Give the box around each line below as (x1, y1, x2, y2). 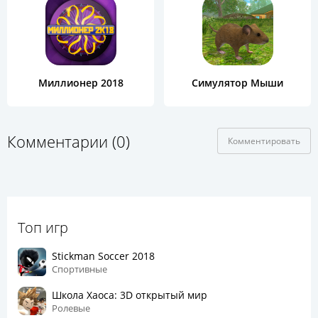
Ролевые (52, 301, 90, 314)
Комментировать (228, 135, 300, 148)
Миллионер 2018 (38, 76, 124, 90)
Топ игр (18, 218, 68, 238)
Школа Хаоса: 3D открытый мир (52, 287, 207, 302)
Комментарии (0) (7, 130, 130, 152)
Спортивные (52, 262, 107, 275)
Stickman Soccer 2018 (52, 248, 155, 263)
